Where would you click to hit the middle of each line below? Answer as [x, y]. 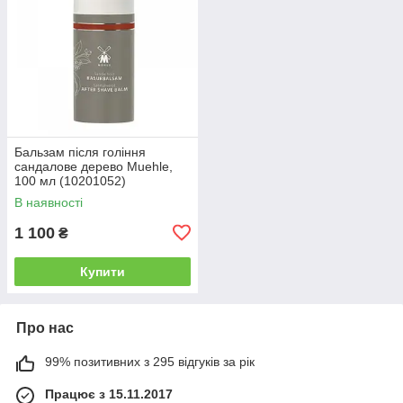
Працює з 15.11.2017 [109, 394]
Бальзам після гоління [80, 152]
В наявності [49, 202]
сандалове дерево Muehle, [94, 166]
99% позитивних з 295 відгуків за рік [150, 361]
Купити [103, 271]
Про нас [45, 327]
